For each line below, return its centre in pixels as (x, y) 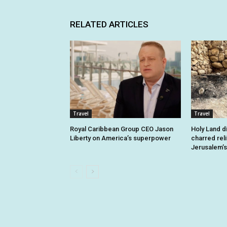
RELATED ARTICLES (109, 25)
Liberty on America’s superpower (120, 138)
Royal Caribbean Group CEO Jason (122, 129)
